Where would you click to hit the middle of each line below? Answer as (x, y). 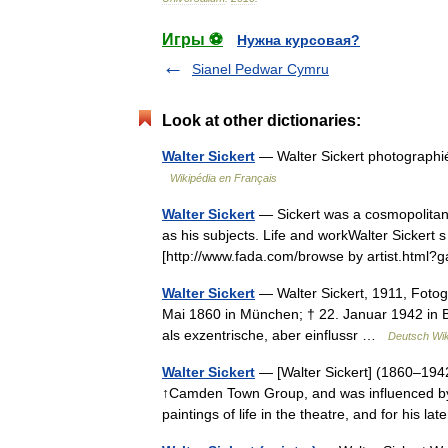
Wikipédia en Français (223, 178)
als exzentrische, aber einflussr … (275, 335)
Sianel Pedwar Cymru (260, 69)
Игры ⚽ (192, 39)
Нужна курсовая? (298, 40)
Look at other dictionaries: (261, 120)
